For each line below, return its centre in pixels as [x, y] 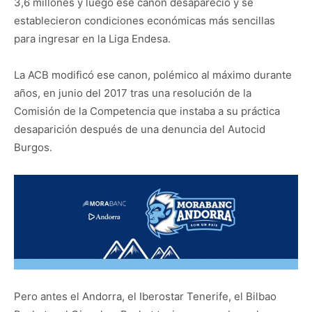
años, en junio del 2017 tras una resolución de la [133, 93]
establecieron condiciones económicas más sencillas [145, 21]
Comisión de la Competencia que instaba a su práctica [147, 111]
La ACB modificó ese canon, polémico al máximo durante [153, 75]
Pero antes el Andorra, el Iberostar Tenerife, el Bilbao [145, 296]
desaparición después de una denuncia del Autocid [140, 129]
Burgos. [33, 147]
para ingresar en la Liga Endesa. [92, 39]
